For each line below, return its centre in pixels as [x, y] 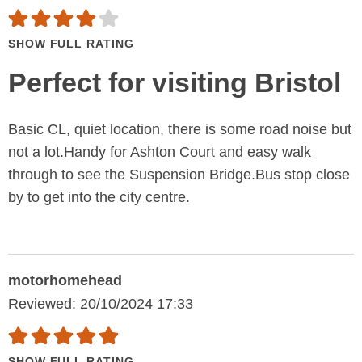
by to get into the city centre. [99, 198]
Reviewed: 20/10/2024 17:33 [101, 304]
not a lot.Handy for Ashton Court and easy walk [160, 152]
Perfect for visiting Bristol [175, 83]
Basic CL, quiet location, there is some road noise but [180, 130]
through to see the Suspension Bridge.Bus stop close [179, 175]
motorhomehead [65, 281]
